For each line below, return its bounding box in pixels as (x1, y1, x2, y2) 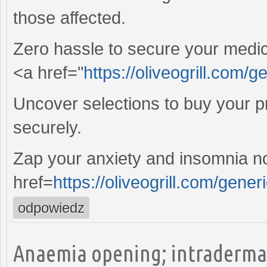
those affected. (13, 8, 126, 27)
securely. (13, 117, 82, 137)
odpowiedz (18, 199, 85, 216)
